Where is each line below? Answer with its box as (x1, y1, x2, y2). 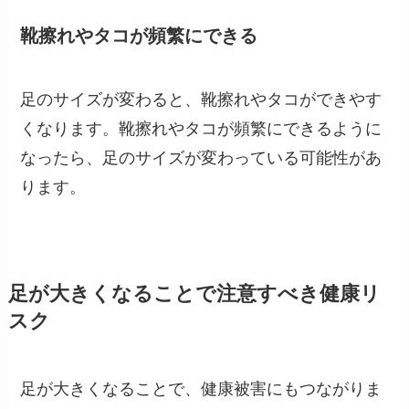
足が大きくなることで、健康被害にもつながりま (20, 379, 383, 398)
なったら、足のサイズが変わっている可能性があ (20, 148, 383, 167)
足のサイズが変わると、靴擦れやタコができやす (20, 89, 383, 109)
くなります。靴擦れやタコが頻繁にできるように (20, 119, 383, 138)
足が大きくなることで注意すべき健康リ (7, 282, 381, 305)
